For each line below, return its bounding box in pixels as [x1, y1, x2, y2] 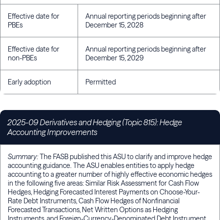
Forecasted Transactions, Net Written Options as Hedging [8, 205, 178, 215]
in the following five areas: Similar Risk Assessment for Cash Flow [8, 179, 199, 188]
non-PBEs [8, 54, 37, 63]
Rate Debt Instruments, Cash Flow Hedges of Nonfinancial [8, 196, 180, 206]
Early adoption [8, 78, 51, 87]
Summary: [8, 152, 38, 162]
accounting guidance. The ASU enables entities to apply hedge [8, 161, 194, 170]
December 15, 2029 [85, 54, 143, 63]
